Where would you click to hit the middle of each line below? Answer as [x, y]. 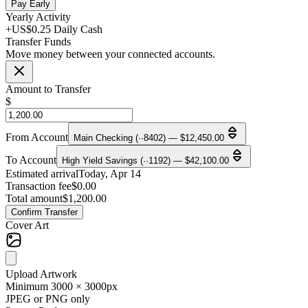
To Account [31, 160]
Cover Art [27, 225]
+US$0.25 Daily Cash [54, 30]
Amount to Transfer [48, 89]
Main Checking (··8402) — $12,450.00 [149, 138]
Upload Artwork [41, 274]
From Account [37, 137]
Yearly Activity [38, 17]
